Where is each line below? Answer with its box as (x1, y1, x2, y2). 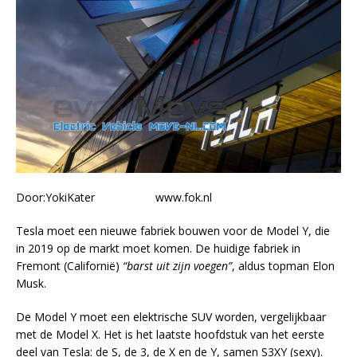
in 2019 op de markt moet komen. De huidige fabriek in (16, 241, 300, 257)
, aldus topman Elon (232, 258, 335, 274)
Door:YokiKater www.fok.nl (16, 190, 212, 206)
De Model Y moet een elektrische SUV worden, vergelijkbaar (16, 309, 326, 325)
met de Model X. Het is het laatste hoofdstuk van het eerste (16, 327, 324, 343)
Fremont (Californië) (16, 258, 123, 274)
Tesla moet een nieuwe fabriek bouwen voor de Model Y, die (16, 223, 330, 239)
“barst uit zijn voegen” (123, 258, 232, 274)
